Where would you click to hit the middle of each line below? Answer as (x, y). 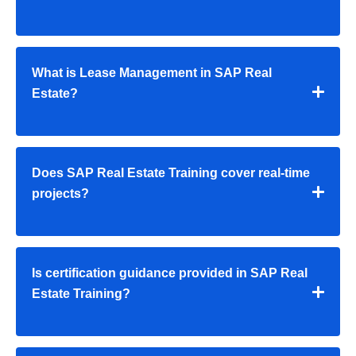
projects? (60, 194)
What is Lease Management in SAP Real (152, 73)
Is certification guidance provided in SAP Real (170, 273)
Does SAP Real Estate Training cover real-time (171, 173)
